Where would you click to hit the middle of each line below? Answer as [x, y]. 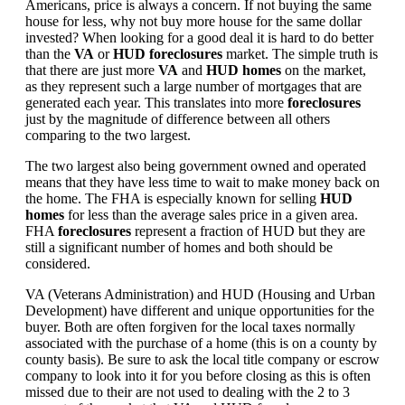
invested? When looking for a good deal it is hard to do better [199, 37]
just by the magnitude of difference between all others [178, 118]
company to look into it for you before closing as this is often [198, 375]
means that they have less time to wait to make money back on [202, 182]
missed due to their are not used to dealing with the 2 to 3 [188, 391]
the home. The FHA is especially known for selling [173, 198]
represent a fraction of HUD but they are [248, 231]
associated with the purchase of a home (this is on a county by [201, 343]
